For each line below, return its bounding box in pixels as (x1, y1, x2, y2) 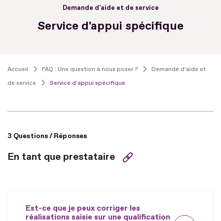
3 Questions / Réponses (7, 131, 87, 140)
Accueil (7, 65, 28, 73)
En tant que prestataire (7, 150, 115, 163)
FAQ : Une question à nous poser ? (42, 65, 138, 73)
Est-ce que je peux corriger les (26, 203, 140, 213)
